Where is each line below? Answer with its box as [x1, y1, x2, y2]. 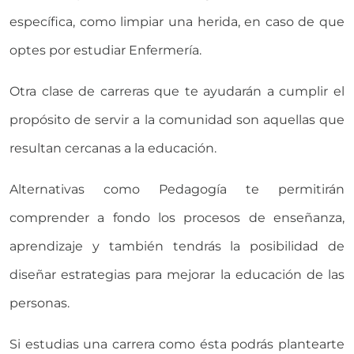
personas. [9, 296, 70, 311]
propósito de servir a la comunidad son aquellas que [9, 112, 345, 128]
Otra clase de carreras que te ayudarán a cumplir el [9, 84, 345, 100]
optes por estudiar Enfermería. [9, 43, 201, 58]
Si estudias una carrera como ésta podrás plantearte [9, 337, 345, 352]
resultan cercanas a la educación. [9, 141, 217, 156]
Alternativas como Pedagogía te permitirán [9, 182, 345, 198]
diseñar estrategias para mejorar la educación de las [9, 267, 345, 283]
